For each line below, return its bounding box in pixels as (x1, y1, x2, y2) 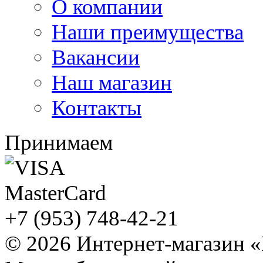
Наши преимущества (52, 20, 244, 44)
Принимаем (5, 130, 113, 154)
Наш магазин (52, 70, 172, 95)
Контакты (52, 96, 141, 120)
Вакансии (52, 45, 140, 69)
